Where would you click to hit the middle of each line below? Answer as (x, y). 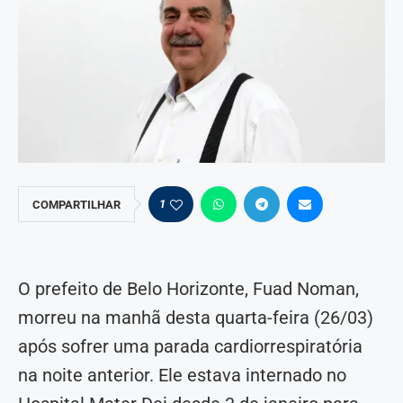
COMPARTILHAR (76, 205)
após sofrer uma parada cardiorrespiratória (190, 347)
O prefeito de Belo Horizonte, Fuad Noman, (188, 289)
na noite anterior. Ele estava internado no (182, 376)
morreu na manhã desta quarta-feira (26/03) (196, 318)
